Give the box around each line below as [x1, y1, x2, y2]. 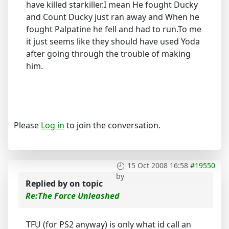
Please [14, 120, 41, 131]
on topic [70, 178, 103, 190]
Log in [41, 120, 64, 131]
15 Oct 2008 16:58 [127, 161, 188, 171]
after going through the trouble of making [26, 48, 191, 60]
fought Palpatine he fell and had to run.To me [26, 24, 201, 35]
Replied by [26, 178, 70, 190]
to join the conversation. [64, 120, 161, 131]
